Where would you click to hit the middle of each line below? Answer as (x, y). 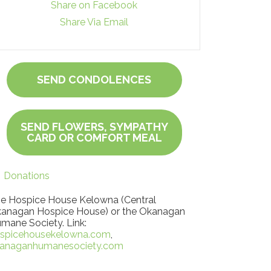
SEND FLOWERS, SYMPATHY (94, 127)
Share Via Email (94, 22)
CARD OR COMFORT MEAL (94, 138)
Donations (27, 176)
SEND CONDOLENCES (94, 80)
